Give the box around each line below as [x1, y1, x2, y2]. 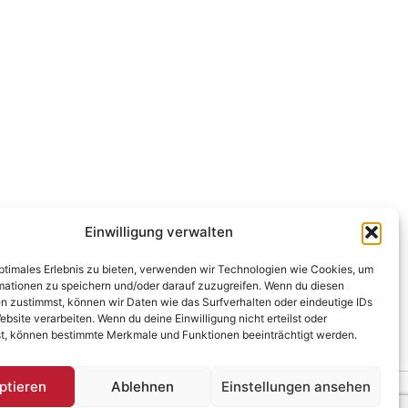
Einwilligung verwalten [85, 223, 234, 240]
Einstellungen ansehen [220, 377, 371, 395]
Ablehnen [111, 377, 175, 395]
